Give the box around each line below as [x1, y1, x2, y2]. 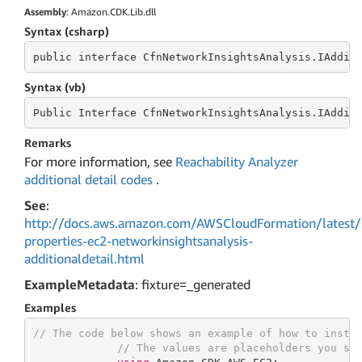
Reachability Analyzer [175, 154, 298, 170]
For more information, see [24, 154, 175, 170]
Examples [24, 301, 76, 314]
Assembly [24, 6, 66, 18]
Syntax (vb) [24, 80, 86, 94]
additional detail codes [24, 171, 153, 187]
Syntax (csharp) [24, 24, 109, 38]
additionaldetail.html [24, 250, 145, 267]
